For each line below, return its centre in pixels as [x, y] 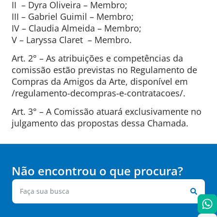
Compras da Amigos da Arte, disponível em [100, 81]
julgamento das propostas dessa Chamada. [100, 123]
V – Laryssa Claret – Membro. [72, 39]
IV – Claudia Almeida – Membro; [77, 28]
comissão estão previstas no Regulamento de [104, 70]
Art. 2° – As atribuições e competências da [97, 58]
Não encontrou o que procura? [97, 170]
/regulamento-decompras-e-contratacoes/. [99, 93]
